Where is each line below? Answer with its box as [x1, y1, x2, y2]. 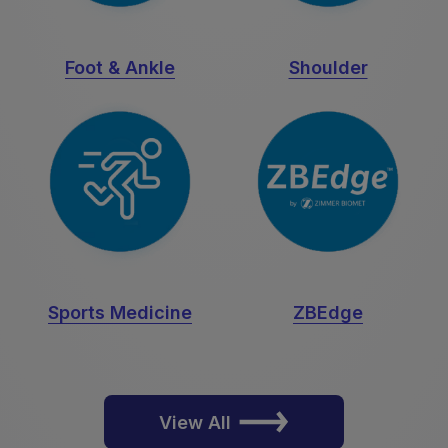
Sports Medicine [48, 302, 192, 324]
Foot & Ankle [65, 57, 175, 79]
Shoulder [288, 57, 368, 79]
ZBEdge [293, 302, 363, 324]
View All [159, 411, 231, 433]
